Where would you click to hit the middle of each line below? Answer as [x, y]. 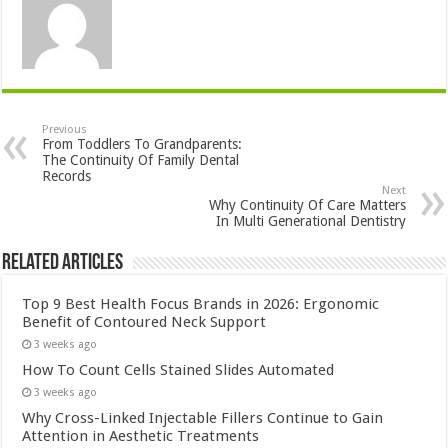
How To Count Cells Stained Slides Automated [178, 370]
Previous [65, 130]
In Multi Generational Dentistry [310, 221]
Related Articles [63, 264]
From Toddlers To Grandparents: [142, 144]
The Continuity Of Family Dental [141, 160]
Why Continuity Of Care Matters [307, 205]
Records [67, 176]
